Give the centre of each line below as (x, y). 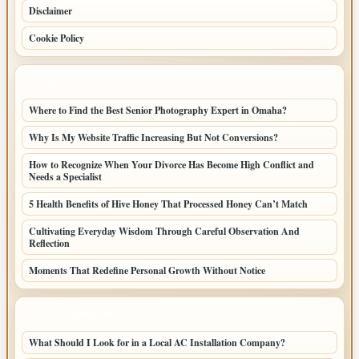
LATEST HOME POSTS (81, 314)
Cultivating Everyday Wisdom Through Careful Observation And (164, 231)
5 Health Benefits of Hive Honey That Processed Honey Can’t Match (168, 204)
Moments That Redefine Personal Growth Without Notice (147, 270)
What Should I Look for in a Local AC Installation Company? (157, 343)
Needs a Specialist (65, 177)
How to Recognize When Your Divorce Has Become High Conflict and (171, 165)
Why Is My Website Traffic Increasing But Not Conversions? (153, 137)
